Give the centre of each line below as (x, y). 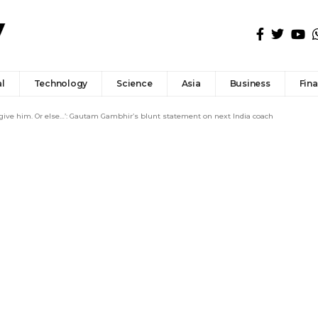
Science (135, 83)
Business (250, 83)
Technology (61, 83)
